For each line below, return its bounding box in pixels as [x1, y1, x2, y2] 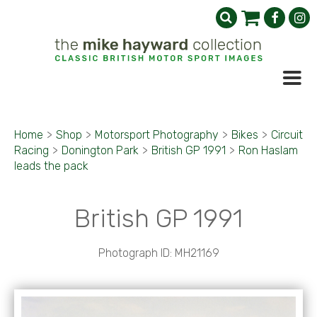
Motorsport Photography [95, 128, 219, 142]
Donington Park [62, 144, 139, 157]
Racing [14, 144, 49, 157]
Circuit [271, 128, 303, 142]
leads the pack [14, 159, 88, 173]
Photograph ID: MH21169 [98, 246, 219, 260]
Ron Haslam [238, 144, 298, 157]
